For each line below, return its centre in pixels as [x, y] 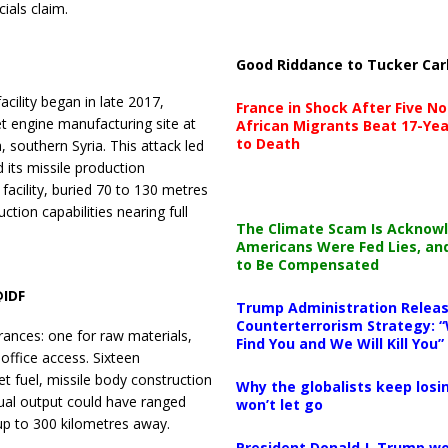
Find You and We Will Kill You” [339, 343]
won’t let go [279, 404]
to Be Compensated [307, 264]
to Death [267, 143]
